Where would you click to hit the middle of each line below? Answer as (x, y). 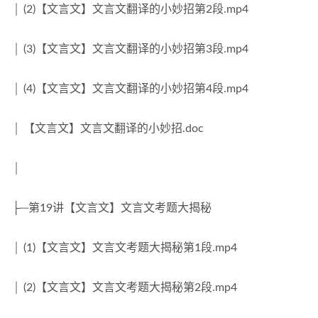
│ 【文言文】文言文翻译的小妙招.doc (108, 128)
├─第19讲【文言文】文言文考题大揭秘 (112, 208)
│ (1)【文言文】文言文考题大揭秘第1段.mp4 (125, 248)
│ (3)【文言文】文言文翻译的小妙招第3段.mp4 (130, 49)
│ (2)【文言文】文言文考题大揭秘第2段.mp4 (125, 287)
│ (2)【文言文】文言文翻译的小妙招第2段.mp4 (130, 9)
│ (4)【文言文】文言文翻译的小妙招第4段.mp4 (130, 89)
